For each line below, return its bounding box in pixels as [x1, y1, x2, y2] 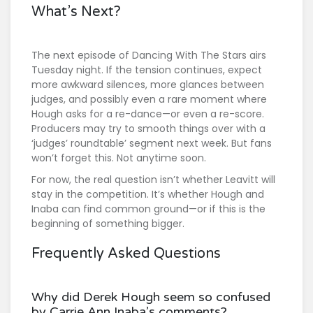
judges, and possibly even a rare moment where [31, 92, 267, 107]
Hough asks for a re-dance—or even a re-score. [31, 107, 264, 122]
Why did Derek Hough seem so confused [31, 289, 270, 305]
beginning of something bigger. [31, 217, 184, 231]
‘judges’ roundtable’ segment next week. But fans [31, 136, 272, 151]
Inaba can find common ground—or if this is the [31, 202, 265, 217]
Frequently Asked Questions [31, 245, 221, 263]
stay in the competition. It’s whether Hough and [31, 187, 264, 202]
